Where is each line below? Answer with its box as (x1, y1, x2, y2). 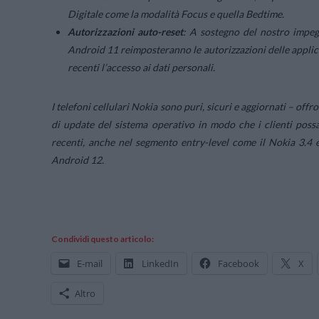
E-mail (77, 257, 103, 271)
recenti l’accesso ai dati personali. (68, 61, 216, 74)
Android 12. (51, 154, 104, 167)
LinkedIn (142, 257, 179, 271)
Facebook (218, 257, 259, 271)
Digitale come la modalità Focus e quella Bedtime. (68, 8, 285, 21)
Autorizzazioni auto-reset (68, 26, 184, 38)
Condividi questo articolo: (51, 234, 154, 245)
